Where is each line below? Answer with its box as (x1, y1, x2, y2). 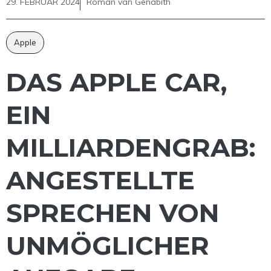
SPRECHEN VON (6, 197, 219, 229)
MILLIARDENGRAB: (6, 132, 255, 164)
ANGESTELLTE (6, 165, 195, 197)
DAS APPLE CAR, (6, 67, 227, 99)
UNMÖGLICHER (6, 230, 209, 262)
